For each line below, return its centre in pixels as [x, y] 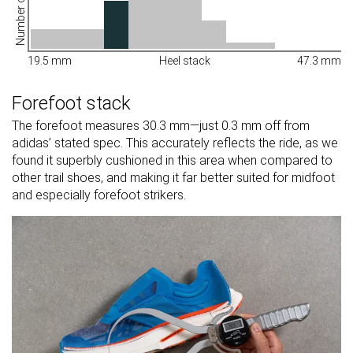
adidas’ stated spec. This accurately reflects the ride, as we [175, 143]
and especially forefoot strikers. [99, 195]
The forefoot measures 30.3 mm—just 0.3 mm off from [161, 125]
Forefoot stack [71, 103]
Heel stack [184, 60]
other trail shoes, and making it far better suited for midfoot [173, 177]
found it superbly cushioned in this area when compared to [172, 160]
